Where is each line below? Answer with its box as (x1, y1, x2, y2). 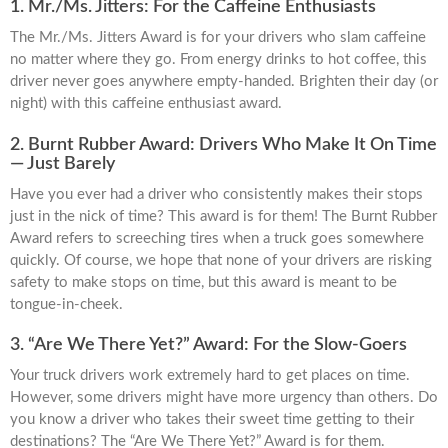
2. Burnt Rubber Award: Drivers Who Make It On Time (10, 135, 437, 154)
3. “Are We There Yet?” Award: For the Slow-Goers (10, 336, 407, 355)
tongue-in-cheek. (10, 296, 123, 312)
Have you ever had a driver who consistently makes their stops (10, 186, 423, 202)
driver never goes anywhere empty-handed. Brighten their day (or (10, 73, 438, 89)
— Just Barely (10, 154, 115, 173)
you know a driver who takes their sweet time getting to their (10, 412, 414, 428)
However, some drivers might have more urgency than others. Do (10, 390, 438, 406)
